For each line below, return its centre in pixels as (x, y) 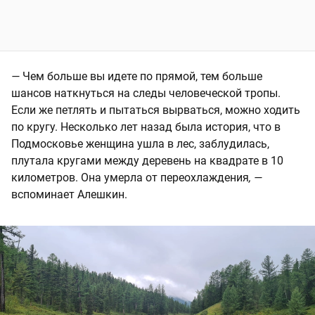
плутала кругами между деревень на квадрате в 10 (147, 161)
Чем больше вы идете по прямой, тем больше (142, 76)
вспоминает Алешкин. (69, 194)
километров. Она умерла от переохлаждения (130, 178)
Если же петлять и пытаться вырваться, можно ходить (156, 110)
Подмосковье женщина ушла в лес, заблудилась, (140, 144)
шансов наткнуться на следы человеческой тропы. (146, 93)
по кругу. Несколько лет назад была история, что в (146, 127)
